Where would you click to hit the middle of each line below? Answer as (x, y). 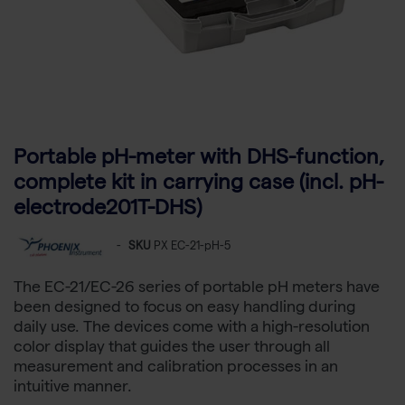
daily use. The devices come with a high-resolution (192, 329)
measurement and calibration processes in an (176, 369)
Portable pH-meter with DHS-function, (199, 160)
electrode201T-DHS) (108, 211)
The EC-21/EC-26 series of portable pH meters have (197, 289)
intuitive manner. (73, 389)
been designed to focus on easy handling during (184, 309)
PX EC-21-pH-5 (192, 248)
